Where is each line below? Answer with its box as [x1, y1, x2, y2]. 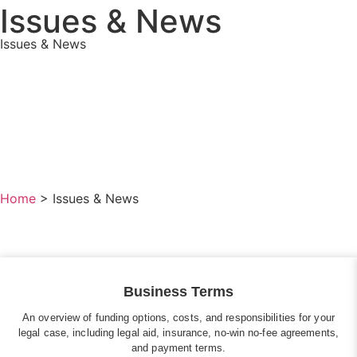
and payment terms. [131, 342, 226, 355]
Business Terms [124, 284, 233, 300]
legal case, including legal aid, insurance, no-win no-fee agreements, [18, 327, 339, 339]
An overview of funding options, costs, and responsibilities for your [22, 312, 335, 324]
